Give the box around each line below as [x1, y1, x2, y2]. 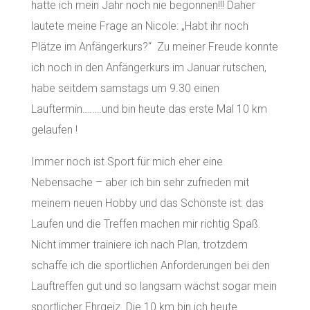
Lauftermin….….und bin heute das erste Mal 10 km [30, 102, 267, 116]
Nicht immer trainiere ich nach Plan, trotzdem [30, 238, 248, 251]
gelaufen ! [30, 123, 77, 136]
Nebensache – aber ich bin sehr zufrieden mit [30, 176, 249, 189]
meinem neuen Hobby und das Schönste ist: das [30, 197, 264, 210]
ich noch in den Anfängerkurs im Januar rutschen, [30, 61, 266, 74]
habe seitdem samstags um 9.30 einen [30, 82, 219, 95]
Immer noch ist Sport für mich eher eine [30, 155, 223, 168]
